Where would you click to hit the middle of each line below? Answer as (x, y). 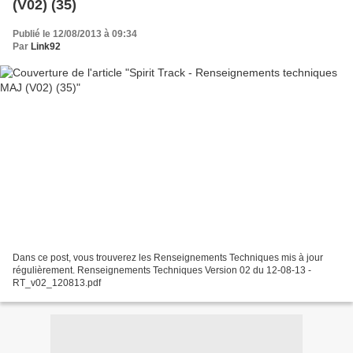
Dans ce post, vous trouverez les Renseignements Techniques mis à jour (168, 257)
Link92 (46, 47)
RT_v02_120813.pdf (57, 282)
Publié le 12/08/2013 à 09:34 (75, 34)
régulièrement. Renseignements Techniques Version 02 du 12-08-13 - (162, 270)
